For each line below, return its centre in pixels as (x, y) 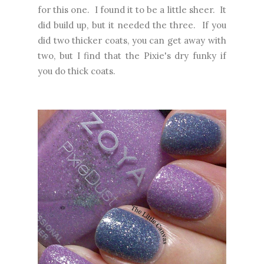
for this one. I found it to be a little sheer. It (132, 9)
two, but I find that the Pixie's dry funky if (132, 55)
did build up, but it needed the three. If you (132, 25)
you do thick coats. (77, 71)
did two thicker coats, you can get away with (132, 40)
